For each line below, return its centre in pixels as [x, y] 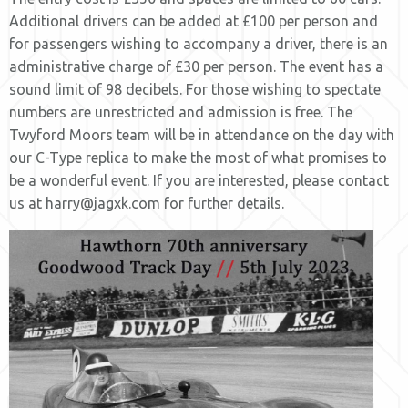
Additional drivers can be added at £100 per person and [194, 21]
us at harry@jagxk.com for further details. [147, 203]
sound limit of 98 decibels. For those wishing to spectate [195, 89]
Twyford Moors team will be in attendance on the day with [202, 135]
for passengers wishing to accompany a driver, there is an [199, 44]
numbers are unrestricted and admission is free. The [181, 112]
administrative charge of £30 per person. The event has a [196, 66]
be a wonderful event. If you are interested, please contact [199, 180]
